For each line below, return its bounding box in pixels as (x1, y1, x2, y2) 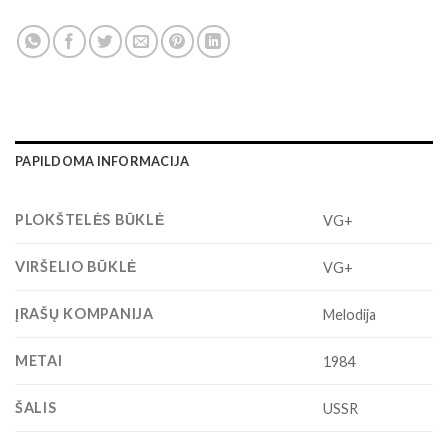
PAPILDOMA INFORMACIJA (15, 153, 190, 170)
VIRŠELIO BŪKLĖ (15, 258, 138, 276)
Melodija (323, 305, 377, 323)
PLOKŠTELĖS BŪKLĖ (15, 211, 165, 229)
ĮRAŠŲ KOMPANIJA (15, 305, 154, 323)
